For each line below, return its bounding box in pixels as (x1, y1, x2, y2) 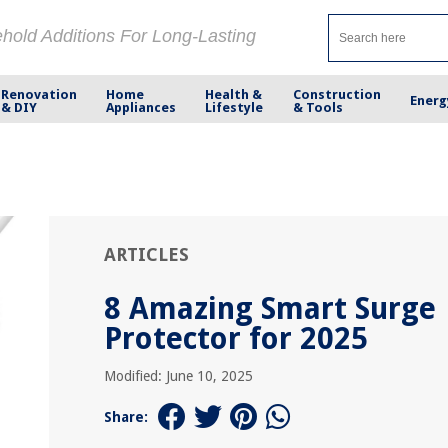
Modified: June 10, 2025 (104, 368, 253, 384)
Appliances (106, 99, 177, 115)
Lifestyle (205, 99, 264, 115)
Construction (292, 86, 381, 102)
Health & (205, 86, 263, 102)
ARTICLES (104, 244, 189, 265)
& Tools (292, 99, 343, 115)
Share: (104, 409, 148, 425)
